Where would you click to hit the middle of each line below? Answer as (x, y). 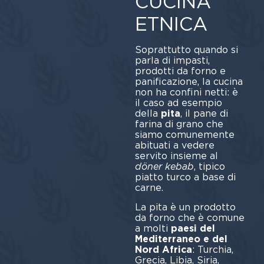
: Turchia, (212, 249)
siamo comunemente (184, 135)
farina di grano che (179, 124)
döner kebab (164, 167)
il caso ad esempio (178, 103)
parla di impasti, (172, 61)
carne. (149, 188)
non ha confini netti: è (186, 93)
